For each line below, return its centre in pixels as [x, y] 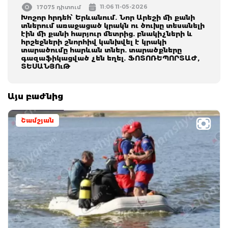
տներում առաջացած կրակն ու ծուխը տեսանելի [113, 25]
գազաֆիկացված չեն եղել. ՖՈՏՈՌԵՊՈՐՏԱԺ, [110, 58]
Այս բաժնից [35, 96]
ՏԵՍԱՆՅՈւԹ [46, 66]
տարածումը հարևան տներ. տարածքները [101, 50]
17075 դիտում [59, 7]
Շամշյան [37, 120]
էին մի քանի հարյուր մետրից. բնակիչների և [107, 33]
